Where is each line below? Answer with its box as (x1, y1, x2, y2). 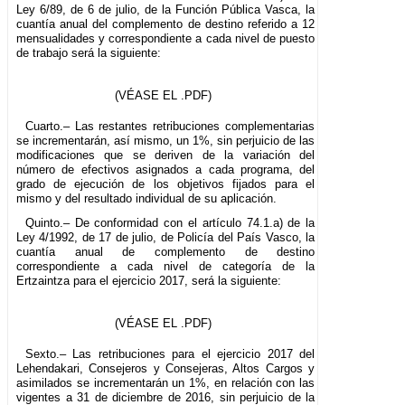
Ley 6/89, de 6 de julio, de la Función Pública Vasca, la (16, 2, 316, 16)
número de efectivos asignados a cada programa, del (16, 162, 316, 176)
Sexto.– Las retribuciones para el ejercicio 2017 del (24, 346, 316, 361)
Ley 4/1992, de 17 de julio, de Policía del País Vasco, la (16, 230, 316, 244)
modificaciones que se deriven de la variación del (16, 147, 316, 162)
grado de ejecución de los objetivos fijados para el (16, 176, 316, 191)
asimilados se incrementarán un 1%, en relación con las (16, 375, 316, 390)
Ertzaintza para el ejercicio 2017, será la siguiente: (16, 273, 281, 287)
